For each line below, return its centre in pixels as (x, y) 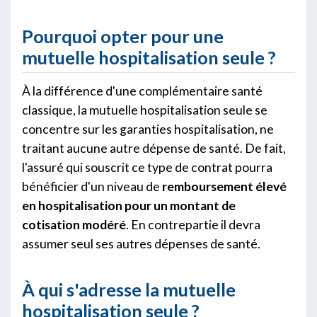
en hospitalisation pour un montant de (129, 205)
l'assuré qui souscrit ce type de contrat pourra (147, 167)
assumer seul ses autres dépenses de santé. (141, 243)
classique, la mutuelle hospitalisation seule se (145, 110)
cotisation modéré (74, 224)
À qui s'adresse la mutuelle (129, 289)
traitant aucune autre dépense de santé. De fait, (154, 148)
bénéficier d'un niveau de (92, 186)
